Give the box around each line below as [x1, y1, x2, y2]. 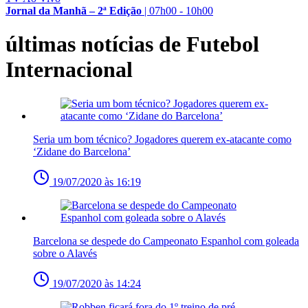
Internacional [5, 57, 133, 82]
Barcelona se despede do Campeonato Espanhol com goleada [33, 234, 299, 247]
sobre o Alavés [33, 247, 97, 259]
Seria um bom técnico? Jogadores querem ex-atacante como [33, 133, 291, 145]
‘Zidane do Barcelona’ [33, 145, 131, 157]
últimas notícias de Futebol [5, 32, 259, 57]
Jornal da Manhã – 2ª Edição [5, 4, 142, 16]
